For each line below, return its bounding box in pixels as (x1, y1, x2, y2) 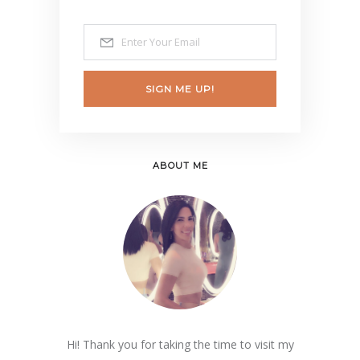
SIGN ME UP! (145, 82, 215, 95)
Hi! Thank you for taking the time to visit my (66, 336, 294, 352)
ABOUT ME (152, 159, 208, 171)
